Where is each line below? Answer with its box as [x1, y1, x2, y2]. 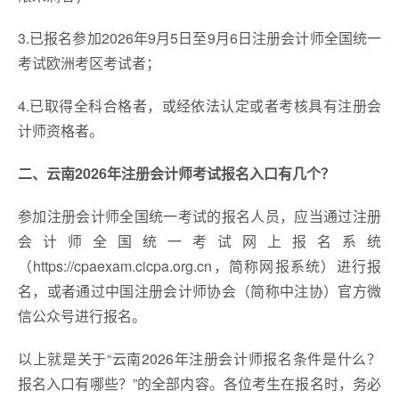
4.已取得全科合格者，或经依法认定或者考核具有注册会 [18, 95, 381, 116]
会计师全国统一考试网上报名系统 [18, 231, 381, 251]
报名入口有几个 [221, 163, 321, 183]
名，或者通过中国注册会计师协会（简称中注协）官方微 [18, 281, 381, 301]
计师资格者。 [18, 120, 103, 141]
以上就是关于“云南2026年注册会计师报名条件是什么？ [18, 348, 381, 369]
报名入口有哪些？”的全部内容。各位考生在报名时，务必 [18, 373, 381, 394]
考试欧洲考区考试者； [18, 53, 160, 73]
